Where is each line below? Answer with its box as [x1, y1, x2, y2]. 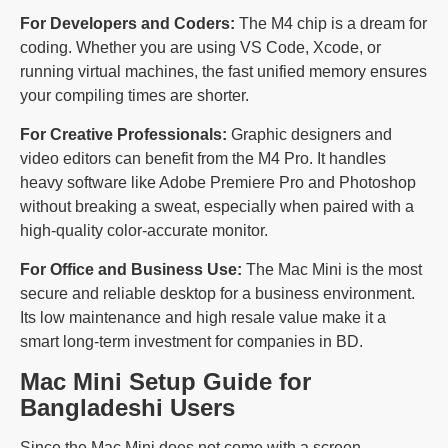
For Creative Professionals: [20, 125, 227, 143]
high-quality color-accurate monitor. [20, 221, 268, 239]
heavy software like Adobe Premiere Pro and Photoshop [20, 173, 416, 191]
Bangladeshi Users [20, 393, 235, 421]
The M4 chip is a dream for [235, 14, 427, 32]
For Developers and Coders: [20, 14, 235, 32]
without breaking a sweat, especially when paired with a [20, 197, 414, 215]
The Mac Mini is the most [242, 260, 422, 278]
